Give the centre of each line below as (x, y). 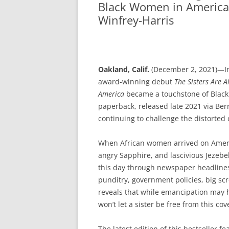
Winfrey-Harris (136, 20)
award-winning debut (136, 82)
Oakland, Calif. (124, 69)
